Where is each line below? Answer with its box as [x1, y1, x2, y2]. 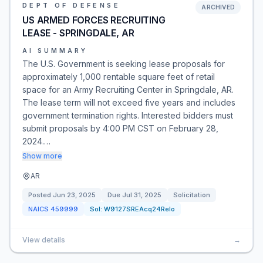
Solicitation [173, 191, 210, 199]
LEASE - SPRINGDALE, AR [22, 27, 134, 39]
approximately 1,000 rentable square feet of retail [22, 72, 215, 82]
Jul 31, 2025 [122, 191, 161, 199]
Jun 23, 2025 [53, 191, 96, 199]
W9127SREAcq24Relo [104, 205, 175, 213]
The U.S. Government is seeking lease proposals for [22, 59, 225, 69]
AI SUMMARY [22, 47, 87, 54]
